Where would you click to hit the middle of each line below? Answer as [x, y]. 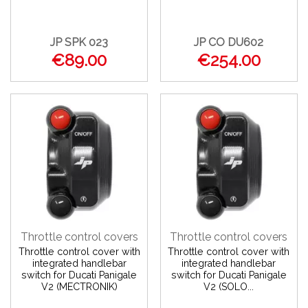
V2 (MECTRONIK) [79, 286]
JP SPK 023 [79, 42]
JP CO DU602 [229, 42]
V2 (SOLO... [229, 286]
